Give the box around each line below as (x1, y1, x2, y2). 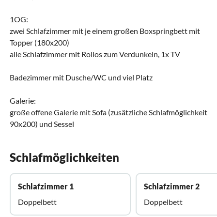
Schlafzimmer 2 (144, 181, 200, 191)
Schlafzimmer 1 (18, 181, 74, 191)
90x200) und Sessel (10, 119, 74, 128)
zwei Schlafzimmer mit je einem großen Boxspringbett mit (10, 26, 200, 35)
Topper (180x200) (10, 37, 69, 47)
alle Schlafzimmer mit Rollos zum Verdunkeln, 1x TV (10, 49, 180, 59)
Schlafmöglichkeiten (10, 150, 119, 164)
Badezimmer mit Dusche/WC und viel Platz (10, 72, 153, 82)
